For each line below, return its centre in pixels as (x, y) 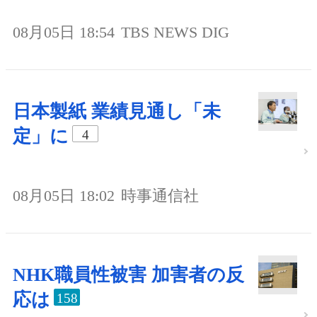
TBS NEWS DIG (175, 33)
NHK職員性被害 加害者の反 (128, 275)
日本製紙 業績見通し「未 (117, 112)
